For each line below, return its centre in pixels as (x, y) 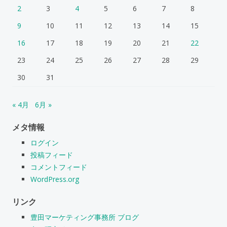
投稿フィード (52, 155)
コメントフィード (59, 167)
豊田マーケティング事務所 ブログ (85, 217)
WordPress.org (55, 179)
